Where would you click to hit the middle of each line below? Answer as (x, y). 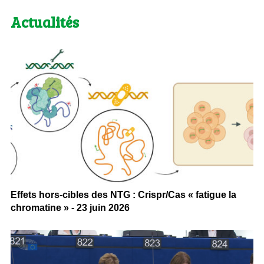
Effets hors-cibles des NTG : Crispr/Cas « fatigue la (123, 194)
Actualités (44, 22)
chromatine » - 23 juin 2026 (70, 207)
